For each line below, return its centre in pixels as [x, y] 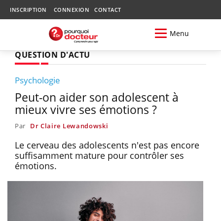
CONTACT [108, 10]
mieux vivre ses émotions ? [86, 109]
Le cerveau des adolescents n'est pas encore [107, 145]
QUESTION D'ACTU [53, 55]
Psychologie [37, 80]
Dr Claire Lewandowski [69, 126]
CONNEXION [71, 10]
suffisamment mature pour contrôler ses [99, 155]
